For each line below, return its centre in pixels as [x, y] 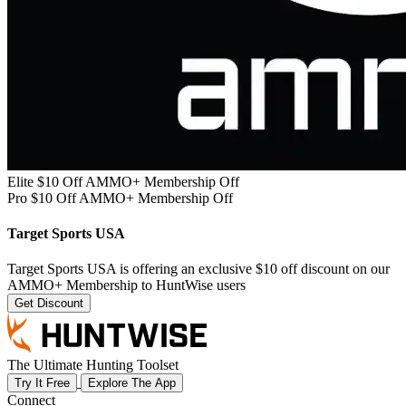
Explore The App [132, 383]
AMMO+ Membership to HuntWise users [126, 285]
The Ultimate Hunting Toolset [93, 365]
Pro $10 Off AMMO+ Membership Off [120, 198]
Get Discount [49, 304]
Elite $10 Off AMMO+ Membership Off [123, 181]
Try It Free [42, 383]
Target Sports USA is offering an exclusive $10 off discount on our [198, 269]
